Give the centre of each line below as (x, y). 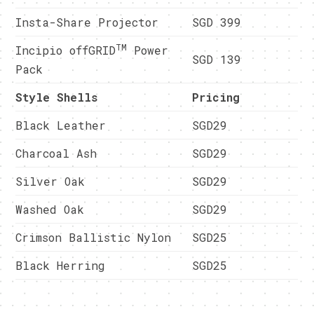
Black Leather (61, 125)
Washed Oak (50, 209)
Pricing (216, 97)
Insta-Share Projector (87, 22)
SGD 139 (216, 59)
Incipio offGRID (66, 50)
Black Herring (61, 265)
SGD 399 (216, 22)
